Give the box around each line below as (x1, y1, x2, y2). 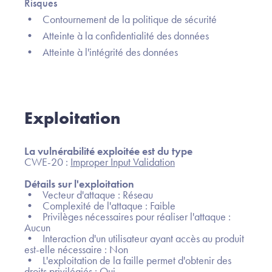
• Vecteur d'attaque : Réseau (24, 188, 153, 202)
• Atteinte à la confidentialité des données (24, 29, 209, 43)
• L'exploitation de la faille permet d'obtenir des (24, 253, 231, 268)
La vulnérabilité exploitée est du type (24, 144, 192, 158)
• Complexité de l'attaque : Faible (24, 199, 175, 213)
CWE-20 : (24, 155, 70, 169)
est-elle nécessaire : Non (24, 242, 128, 257)
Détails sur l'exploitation (24, 177, 134, 191)
